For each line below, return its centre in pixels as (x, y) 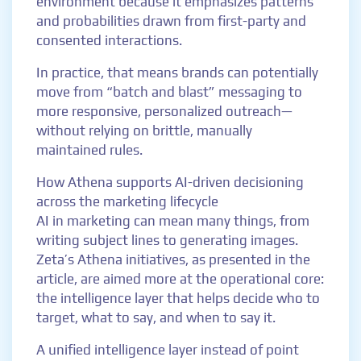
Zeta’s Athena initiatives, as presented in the (173, 259)
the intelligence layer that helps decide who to (178, 298)
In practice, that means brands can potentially (177, 73)
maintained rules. (89, 150)
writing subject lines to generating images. (167, 240)
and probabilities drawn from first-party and (171, 21)
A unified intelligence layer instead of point (168, 350)
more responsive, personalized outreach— (164, 111)
